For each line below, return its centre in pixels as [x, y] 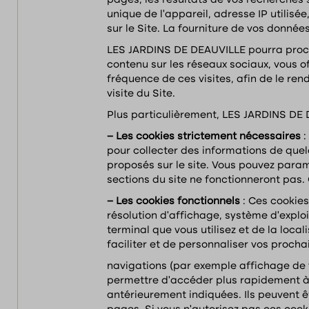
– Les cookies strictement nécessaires [205, 137]
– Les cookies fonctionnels [175, 201]
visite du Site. [141, 94]
